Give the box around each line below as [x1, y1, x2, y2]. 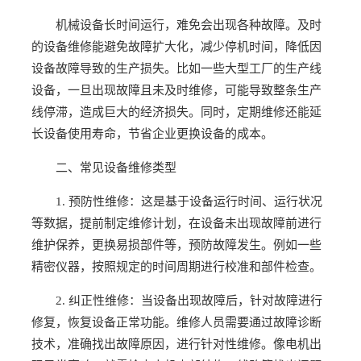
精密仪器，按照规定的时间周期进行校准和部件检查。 [31, 260, 322, 273]
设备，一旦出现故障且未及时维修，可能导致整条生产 [31, 84, 322, 97]
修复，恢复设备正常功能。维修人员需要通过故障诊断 [31, 316, 322, 329]
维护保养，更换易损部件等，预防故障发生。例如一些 [31, 239, 322, 251]
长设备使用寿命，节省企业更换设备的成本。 [31, 127, 273, 140]
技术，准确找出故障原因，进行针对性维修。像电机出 [31, 338, 322, 351]
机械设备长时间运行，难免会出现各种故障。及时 [55, 19, 322, 31]
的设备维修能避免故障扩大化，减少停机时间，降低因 [31, 40, 322, 53]
